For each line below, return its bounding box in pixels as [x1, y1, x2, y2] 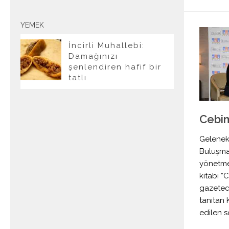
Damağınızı [68, 52, 118, 61]
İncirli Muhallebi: [68, 41, 145, 50]
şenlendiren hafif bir [68, 62, 162, 72]
